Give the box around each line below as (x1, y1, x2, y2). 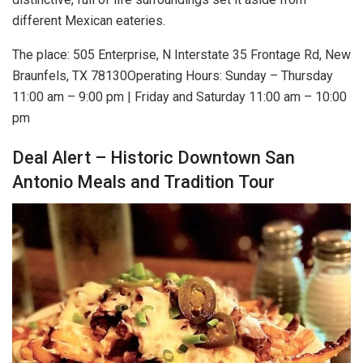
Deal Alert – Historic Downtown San (12, 147, 295, 169)
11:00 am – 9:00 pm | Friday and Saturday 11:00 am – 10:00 (12, 88, 347, 105)
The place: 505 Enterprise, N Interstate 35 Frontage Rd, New (12, 46, 351, 62)
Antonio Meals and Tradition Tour (12, 172, 275, 193)
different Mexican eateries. (12, 12, 165, 28)
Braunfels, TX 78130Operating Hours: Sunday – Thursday (12, 67, 333, 83)
